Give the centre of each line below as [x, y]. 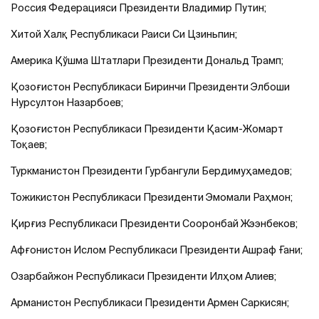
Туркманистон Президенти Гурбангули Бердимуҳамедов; [151, 171]
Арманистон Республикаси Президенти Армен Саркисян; [150, 302]
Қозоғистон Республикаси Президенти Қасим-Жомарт [147, 129]
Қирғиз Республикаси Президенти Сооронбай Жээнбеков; [154, 223]
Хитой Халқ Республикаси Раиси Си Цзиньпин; [124, 34]
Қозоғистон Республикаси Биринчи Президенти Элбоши [150, 87]
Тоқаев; [29, 144]
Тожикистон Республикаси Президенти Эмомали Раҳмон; [152, 197]
